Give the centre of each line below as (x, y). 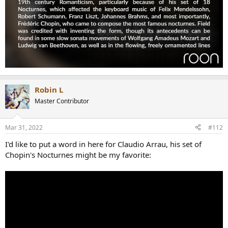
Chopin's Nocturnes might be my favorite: (78, 154)
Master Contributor (62, 101)
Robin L (49, 90)
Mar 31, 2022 (24, 127)
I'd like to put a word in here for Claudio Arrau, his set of (103, 144)
